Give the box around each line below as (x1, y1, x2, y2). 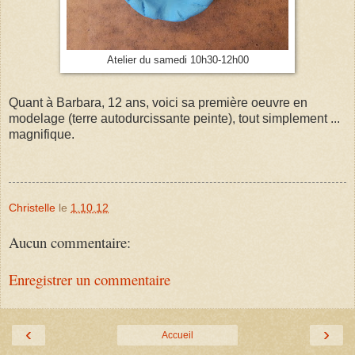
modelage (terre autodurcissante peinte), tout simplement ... (9, 112, 340, 126)
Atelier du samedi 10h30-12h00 (106, 55, 249, 67)
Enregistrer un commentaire (9, 269, 170, 289)
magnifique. (9, 128, 74, 142)
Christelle (9, 201, 55, 215)
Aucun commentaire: (9, 232, 131, 253)
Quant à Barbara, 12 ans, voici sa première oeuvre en (9, 96, 307, 110)
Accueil (162, 330, 193, 342)
